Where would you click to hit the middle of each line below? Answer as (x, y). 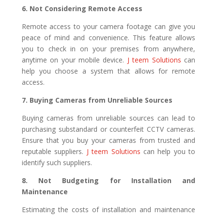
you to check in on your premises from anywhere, (108, 48)
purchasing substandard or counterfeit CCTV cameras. (108, 129)
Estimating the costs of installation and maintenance (108, 209)
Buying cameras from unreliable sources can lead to (108, 118)
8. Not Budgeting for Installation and (108, 180)
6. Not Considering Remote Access (82, 8)
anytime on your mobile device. (73, 60)
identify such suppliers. (57, 162)
